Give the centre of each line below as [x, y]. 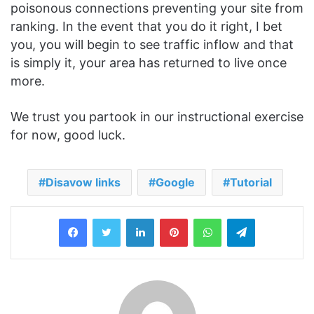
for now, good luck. [68, 135]
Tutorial [251, 183]
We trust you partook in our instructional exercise [157, 117]
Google [175, 183]
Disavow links [83, 183]
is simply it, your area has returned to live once [149, 63]
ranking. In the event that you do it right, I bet [146, 27]
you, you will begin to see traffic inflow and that [152, 45]
